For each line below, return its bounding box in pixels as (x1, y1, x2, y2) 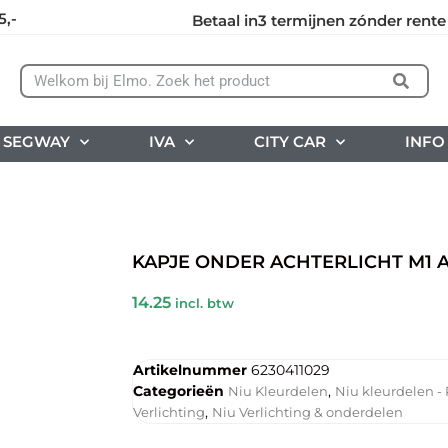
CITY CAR (253, 131, 326, 151)
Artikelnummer (133, 360, 251, 379)
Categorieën (133, 381, 224, 400)
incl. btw (175, 295, 234, 311)
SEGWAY (2, 131, 70, 151)
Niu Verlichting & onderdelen (212, 403, 403, 420)
